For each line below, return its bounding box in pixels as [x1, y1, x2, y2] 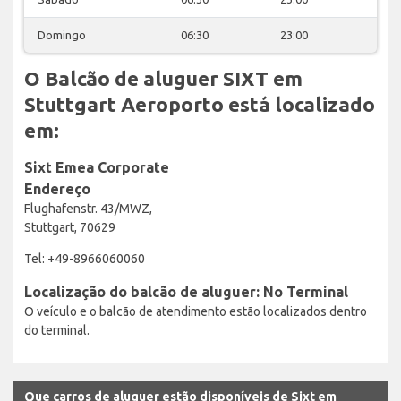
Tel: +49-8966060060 [24, 251, 145, 266]
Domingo [38, 28, 86, 41]
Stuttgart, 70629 [24, 219, 115, 235]
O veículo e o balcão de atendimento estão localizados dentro [24, 303, 367, 319]
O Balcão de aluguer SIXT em [24, 66, 303, 90]
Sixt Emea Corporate [24, 158, 169, 175]
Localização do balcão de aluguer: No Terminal [24, 283, 348, 300]
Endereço [24, 180, 90, 197]
